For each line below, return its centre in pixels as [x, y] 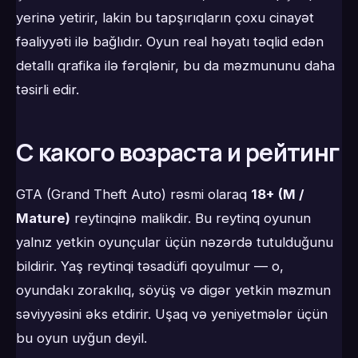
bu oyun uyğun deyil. [82, 338]
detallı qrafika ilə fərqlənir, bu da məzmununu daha [175, 66]
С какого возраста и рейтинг [178, 153]
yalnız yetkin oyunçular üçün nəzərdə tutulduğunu [175, 242]
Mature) [43, 218]
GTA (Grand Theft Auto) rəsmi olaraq [133, 194]
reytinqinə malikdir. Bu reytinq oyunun [191, 218]
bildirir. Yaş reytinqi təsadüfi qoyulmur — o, [150, 266]
